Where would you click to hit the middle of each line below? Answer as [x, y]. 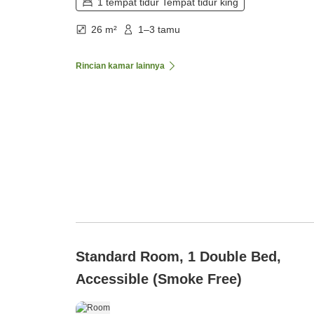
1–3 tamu [159, 30]
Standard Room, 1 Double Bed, [178, 257]
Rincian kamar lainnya [120, 66]
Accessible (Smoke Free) [159, 279]
